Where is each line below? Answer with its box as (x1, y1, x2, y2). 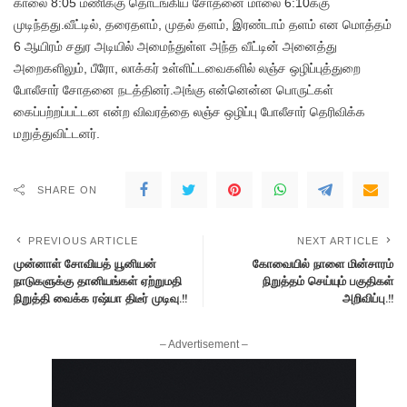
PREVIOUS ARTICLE (28, 234, 139, 246)
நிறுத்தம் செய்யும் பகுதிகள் (263, 273, 393, 288)
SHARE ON (37, 184, 97, 195)
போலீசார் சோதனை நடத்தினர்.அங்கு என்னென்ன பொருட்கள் (14, 82, 333, 97)
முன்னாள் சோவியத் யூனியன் (14, 255, 156, 271)
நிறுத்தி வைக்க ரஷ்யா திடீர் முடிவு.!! (14, 290, 187, 305)
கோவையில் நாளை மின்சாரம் (253, 255, 393, 271)
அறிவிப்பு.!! (342, 290, 393, 305)
